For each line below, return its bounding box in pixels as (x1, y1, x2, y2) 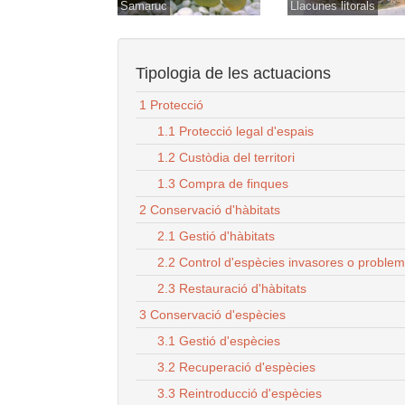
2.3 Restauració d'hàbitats (157, 280, 306, 296)
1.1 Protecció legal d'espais (157, 123, 314, 138)
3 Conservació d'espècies (139, 306, 286, 322)
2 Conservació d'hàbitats (139, 202, 280, 217)
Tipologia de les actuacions (136, 63, 331, 82)
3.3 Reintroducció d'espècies (157, 385, 322, 400)
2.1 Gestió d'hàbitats (157, 228, 275, 243)
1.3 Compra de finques (157, 175, 288, 191)
